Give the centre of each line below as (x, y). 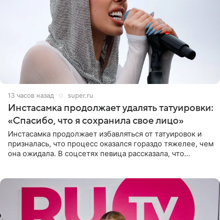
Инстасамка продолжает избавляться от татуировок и (105, 134)
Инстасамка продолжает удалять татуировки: (110, 108)
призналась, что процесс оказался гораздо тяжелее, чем (111, 143)
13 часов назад (31, 95)
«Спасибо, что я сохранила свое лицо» (96, 121)
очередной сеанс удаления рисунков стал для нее (98, 163)
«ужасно (23, 173)
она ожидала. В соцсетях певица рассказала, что (96, 153)
